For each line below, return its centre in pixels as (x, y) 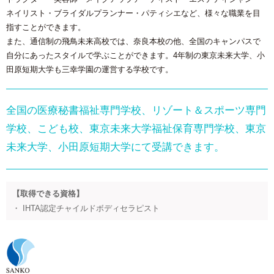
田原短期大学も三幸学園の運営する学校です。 (90, 70)
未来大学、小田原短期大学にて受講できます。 (115, 147)
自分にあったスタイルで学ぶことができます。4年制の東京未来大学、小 (135, 56)
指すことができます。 (46, 28)
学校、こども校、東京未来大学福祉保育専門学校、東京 (136, 129)
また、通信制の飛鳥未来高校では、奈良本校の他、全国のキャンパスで (133, 42)
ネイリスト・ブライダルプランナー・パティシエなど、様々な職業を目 (133, 13)
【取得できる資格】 (48, 194)
